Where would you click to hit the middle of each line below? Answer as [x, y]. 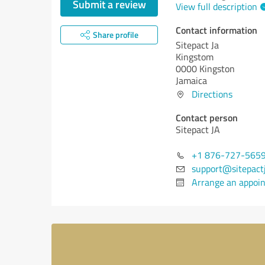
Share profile [115, 35]
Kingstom [195, 57]
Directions [212, 94]
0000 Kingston [205, 69]
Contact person [207, 117]
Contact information [216, 30]
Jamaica [191, 80]
